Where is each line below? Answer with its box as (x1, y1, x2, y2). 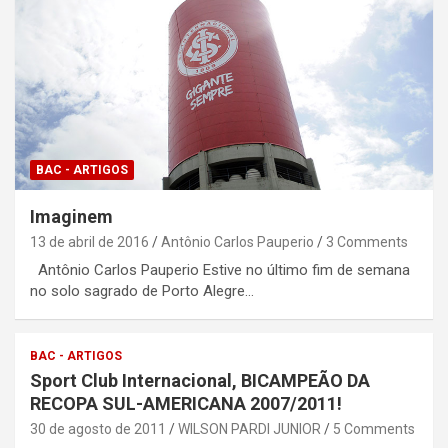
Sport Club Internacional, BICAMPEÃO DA (30, 369, 370, 391)
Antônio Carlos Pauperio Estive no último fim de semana (30, 260, 410, 279)
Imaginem (30, 205, 113, 227)
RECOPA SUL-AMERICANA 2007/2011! (30, 392, 342, 414)
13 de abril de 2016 (30, 233, 149, 250)
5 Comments (333, 420, 415, 437)
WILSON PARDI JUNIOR (178, 420, 321, 437)
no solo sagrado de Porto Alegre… (30, 281, 254, 300)
